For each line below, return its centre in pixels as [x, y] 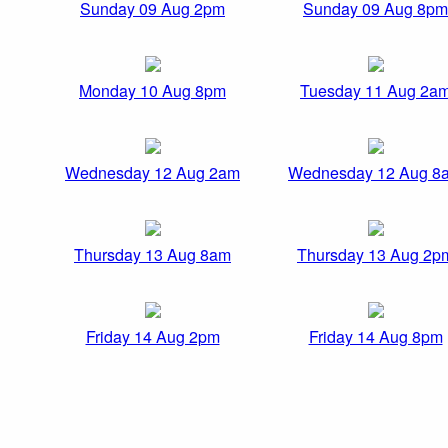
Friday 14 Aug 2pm [152, 337]
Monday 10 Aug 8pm [152, 91]
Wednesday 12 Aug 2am [152, 173]
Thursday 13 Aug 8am [152, 255]
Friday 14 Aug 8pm [375, 337]
